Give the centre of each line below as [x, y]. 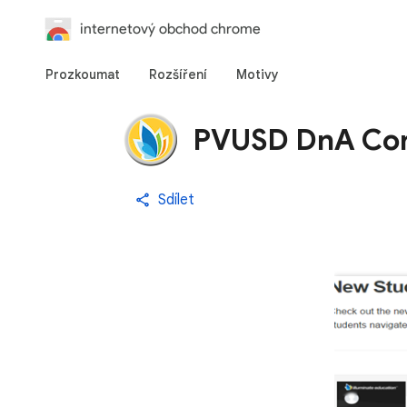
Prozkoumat [83, 74]
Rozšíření [178, 74]
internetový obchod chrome [170, 29]
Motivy [258, 74]
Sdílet [176, 200]
